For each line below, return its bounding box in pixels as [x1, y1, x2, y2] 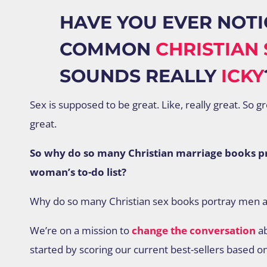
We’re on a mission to [29, 223, 129, 238]
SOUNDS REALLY [59, 65, 221, 88]
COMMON [59, 38, 156, 61]
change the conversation [131, 223, 256, 238]
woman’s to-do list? [29, 165, 129, 179]
